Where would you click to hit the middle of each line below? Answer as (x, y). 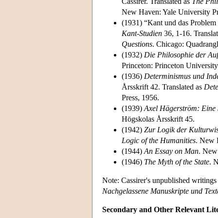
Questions (137, 44)
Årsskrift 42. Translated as (163, 87)
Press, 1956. (140, 97)
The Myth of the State (177, 162)
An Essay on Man (171, 151)
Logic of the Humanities (159, 140)
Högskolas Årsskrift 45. (158, 119)
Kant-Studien (142, 33)
